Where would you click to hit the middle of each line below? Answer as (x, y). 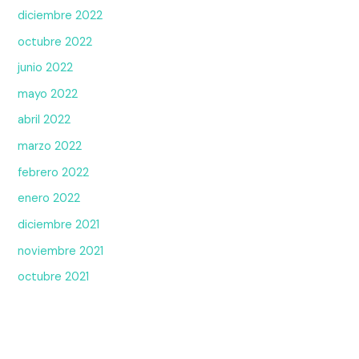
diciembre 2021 (59, 225)
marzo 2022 (50, 147)
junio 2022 (46, 68)
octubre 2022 (55, 42)
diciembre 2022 (61, 15)
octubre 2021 (54, 277)
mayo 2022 (48, 94)
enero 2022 (49, 199)
